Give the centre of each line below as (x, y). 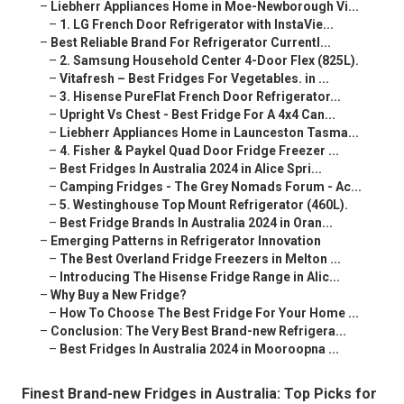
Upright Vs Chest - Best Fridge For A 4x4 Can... (197, 115)
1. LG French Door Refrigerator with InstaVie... (197, 25)
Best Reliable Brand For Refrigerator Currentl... (191, 43)
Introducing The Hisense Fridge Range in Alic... (200, 277)
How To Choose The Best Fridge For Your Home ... (209, 313)
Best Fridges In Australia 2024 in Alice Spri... (191, 169)
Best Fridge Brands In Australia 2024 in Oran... (196, 223)
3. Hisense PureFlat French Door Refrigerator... (200, 97)
